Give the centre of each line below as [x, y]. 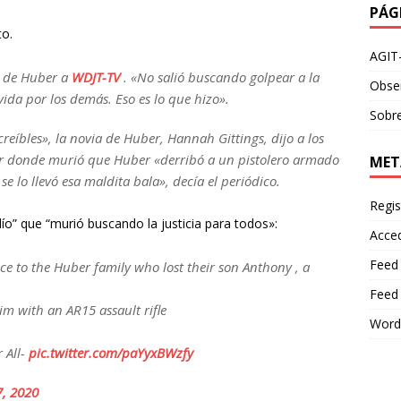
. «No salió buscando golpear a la [220, 77]
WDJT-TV [96, 77]
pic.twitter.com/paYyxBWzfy [111, 353]
